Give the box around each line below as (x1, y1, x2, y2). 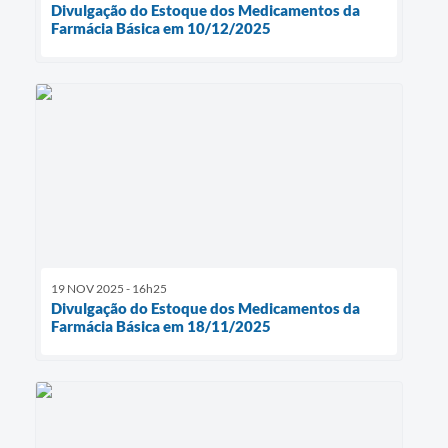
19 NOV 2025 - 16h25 (51, 281, 167, 297)
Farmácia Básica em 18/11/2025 (51, 317, 271, 336)
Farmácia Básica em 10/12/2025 (51, 18, 271, 37)
